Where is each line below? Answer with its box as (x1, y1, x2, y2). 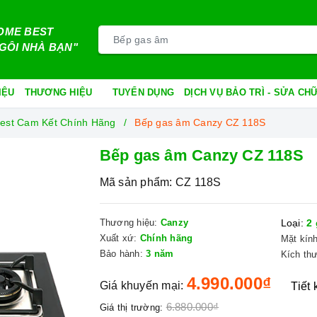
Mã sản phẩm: (99, 176, 173, 188)
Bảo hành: (99, 248, 143, 259)
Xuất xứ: (99, 233, 137, 243)
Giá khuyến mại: (99, 279, 184, 292)
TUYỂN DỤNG (112, 87, 174, 98)
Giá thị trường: (99, 302, 163, 313)
